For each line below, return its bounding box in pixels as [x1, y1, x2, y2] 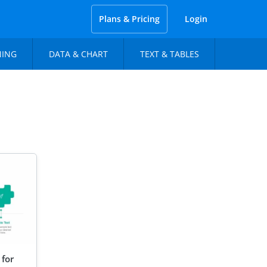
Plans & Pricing [99, 13, 160, 24]
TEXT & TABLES [139, 48, 199, 60]
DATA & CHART [48, 48, 108, 60]
